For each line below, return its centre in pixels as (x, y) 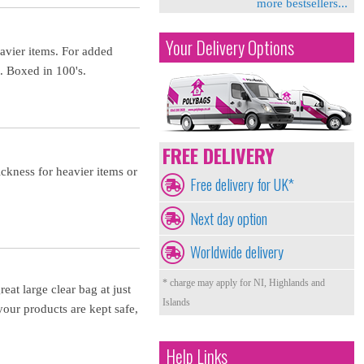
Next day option (229, 218)
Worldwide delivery (237, 252)
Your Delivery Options (230, 48)
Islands (176, 302)
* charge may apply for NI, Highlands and (244, 282)
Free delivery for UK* (242, 184)
